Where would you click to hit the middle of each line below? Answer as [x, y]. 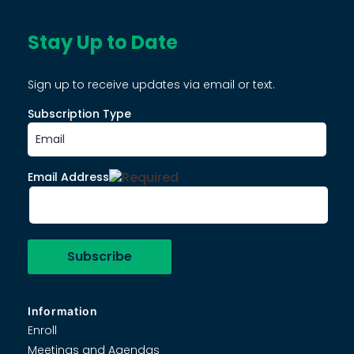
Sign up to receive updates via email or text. [151, 84]
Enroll [42, 330]
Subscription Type [79, 113]
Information [63, 311]
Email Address [68, 177]
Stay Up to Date [103, 42]
